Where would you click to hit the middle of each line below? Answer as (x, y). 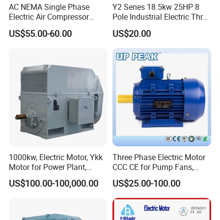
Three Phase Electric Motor (159, 157)
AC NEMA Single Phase (49, 7)
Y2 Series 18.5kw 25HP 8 (156, 7)
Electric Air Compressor (49, 17)
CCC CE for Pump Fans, (153, 167)
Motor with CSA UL (42, 27)
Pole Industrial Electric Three (161, 17)
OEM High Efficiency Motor (159, 177)
